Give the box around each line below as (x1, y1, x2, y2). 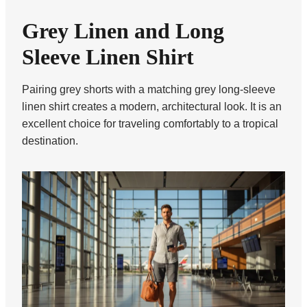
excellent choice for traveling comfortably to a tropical (22, 117, 278, 130)
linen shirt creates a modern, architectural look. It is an (22, 100, 282, 112)
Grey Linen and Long (22, 18, 224, 43)
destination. (22, 134, 78, 147)
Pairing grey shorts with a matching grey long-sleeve (22, 83, 275, 95)
